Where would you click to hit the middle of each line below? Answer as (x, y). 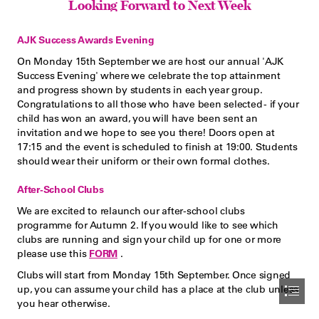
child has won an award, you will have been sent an (137, 118)
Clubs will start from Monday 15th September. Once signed (154, 275)
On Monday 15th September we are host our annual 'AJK (150, 61)
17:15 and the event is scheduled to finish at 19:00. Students (157, 147)
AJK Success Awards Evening (86, 40)
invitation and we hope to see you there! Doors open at (146, 132)
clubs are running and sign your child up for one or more (149, 239)
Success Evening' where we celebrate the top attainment (149, 75)
